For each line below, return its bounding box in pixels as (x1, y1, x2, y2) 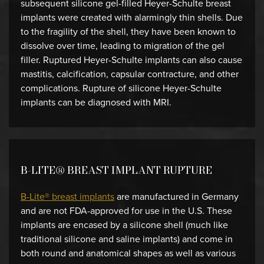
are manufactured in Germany (114, 190, 239, 203)
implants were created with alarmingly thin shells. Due (21, 11, 243, 24)
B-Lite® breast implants (21, 190, 114, 203)
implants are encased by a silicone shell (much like (21, 218, 228, 232)
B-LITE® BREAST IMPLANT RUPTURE (21, 162, 212, 178)
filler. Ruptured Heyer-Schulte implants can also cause (21, 53, 242, 67)
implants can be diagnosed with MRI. (21, 95, 171, 109)
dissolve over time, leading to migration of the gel (21, 39, 225, 52)
